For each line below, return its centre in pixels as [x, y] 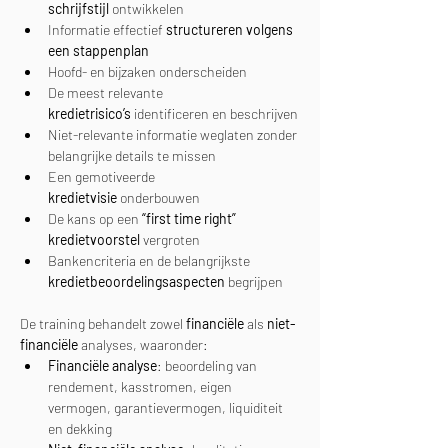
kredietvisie [82, 197]
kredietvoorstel [94, 239]
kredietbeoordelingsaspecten [136, 281]
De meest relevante [107, 92]
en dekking [80, 428]
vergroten [170, 239]
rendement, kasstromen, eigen [141, 386]
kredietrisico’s [89, 113]
